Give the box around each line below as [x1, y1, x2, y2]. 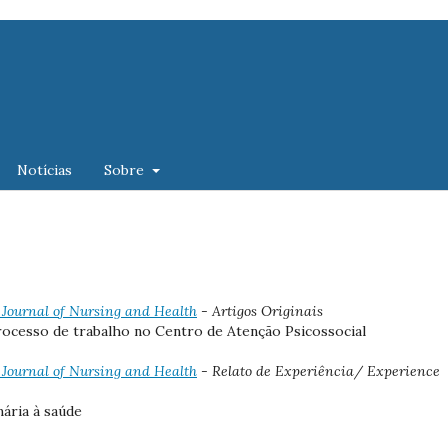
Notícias [17, 160, 72, 179]
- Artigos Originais [197, 301, 323, 320]
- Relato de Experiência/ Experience [197, 361, 440, 380]
